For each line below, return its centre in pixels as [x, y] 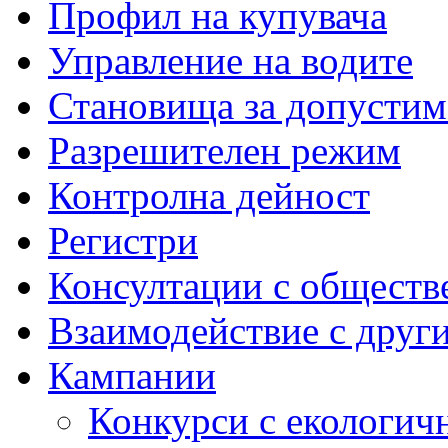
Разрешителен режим [224, 150]
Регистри [123, 240]
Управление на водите [230, 60]
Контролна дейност [209, 195]
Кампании [132, 375]
